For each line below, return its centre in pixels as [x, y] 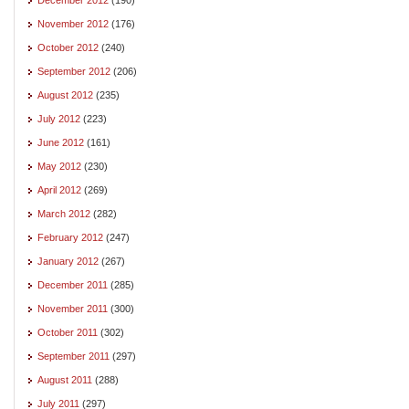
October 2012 [68, 47]
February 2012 [70, 237]
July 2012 [59, 118]
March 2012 [64, 213]
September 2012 [74, 71]
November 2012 [73, 23]
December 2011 [73, 284]
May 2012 [59, 166]
